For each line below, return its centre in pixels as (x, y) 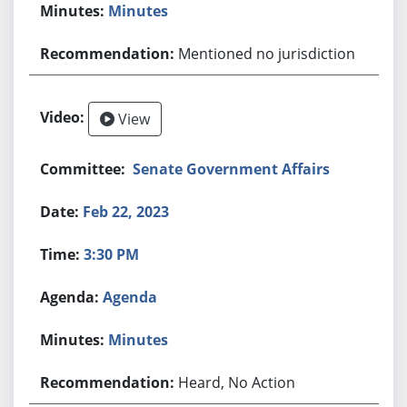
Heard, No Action (237, 382)
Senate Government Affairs (232, 169)
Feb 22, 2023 (126, 211)
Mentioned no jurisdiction (267, 53)
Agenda (130, 297)
